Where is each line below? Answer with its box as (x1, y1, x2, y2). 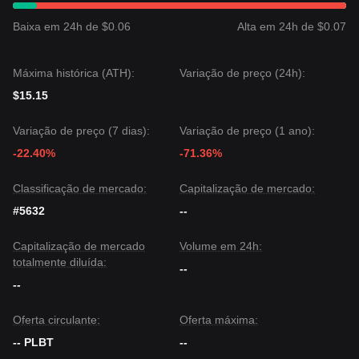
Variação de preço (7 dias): (13, 124, 150, 137)
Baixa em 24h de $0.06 (13, 20, 131, 33)
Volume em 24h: (179, 240, 262, 252)
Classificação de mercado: (13, 182, 147, 195)
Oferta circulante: (13, 313, 100, 326)
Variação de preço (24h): (179, 67, 305, 79)
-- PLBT (13, 336, 54, 349)
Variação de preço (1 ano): (179, 124, 315, 137)
